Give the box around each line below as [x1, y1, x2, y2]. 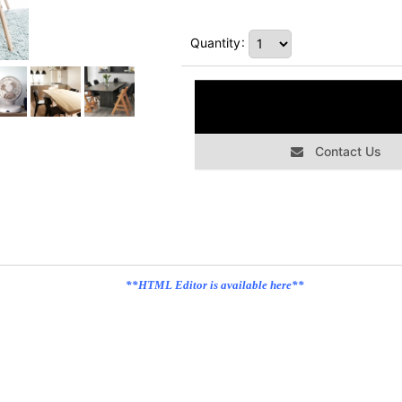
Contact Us [314, 143, 381, 159]
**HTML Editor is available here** [125, 277, 304, 292]
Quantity [190, 34, 240, 50]
